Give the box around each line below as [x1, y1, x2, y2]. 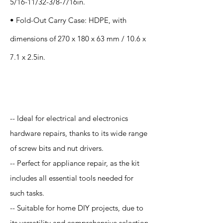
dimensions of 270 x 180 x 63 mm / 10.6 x [10, 34, 146, 43]
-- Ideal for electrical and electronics [10, 113, 128, 123]
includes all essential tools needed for [10, 173, 133, 183]
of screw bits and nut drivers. [10, 143, 104, 153]
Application [17, 82, 66, 94]
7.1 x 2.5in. [10, 52, 45, 62]
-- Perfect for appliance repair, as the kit [10, 158, 139, 168]
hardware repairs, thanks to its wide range [10, 128, 147, 138]
